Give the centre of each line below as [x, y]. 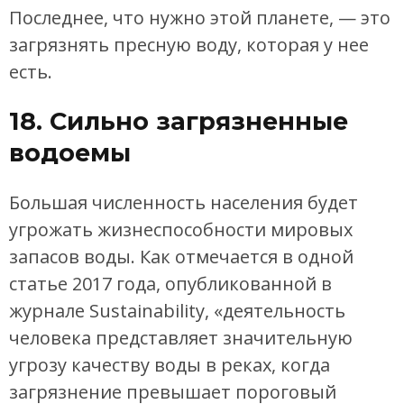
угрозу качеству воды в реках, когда [170, 364]
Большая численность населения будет [184, 202]
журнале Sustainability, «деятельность [177, 310]
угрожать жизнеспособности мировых [181, 229]
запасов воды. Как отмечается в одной [181, 256]
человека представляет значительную [181, 337]
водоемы [70, 153]
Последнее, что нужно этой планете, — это [200, 18]
